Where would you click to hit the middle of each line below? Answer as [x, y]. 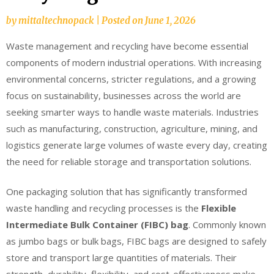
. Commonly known [227, 225]
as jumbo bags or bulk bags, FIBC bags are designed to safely [136, 241]
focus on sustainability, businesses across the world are [124, 95]
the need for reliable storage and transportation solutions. [129, 161]
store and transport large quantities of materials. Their [121, 258]
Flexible [219, 208]
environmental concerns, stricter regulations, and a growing [131, 79]
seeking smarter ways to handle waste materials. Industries [132, 112]
